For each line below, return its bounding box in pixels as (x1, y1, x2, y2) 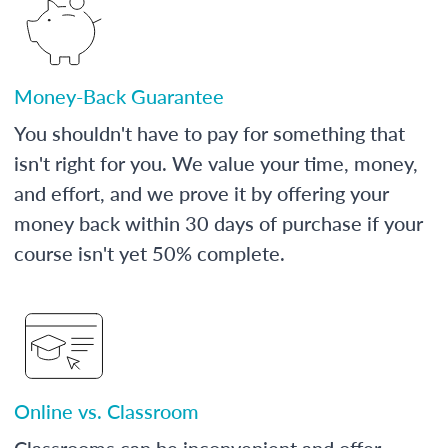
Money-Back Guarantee (14, 81, 224, 110)
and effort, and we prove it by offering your (14, 178, 389, 207)
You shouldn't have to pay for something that (14, 118, 405, 147)
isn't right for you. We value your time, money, (14, 148, 418, 177)
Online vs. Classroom (14, 396, 199, 425)
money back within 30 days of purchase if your (14, 208, 423, 237)
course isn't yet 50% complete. (14, 238, 285, 267)
